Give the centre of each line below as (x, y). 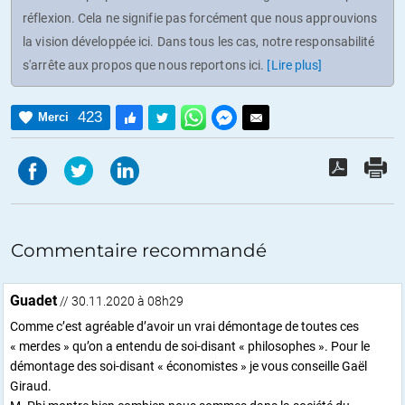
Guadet (33, 300)
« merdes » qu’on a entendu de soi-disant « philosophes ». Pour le (190, 346)
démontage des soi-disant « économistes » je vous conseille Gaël (188, 366)
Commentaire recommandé (139, 250)
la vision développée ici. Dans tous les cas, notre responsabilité (199, 41)
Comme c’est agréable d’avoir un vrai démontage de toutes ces (184, 326)
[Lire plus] (295, 65)
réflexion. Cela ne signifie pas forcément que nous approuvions (200, 18)
